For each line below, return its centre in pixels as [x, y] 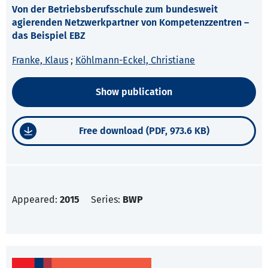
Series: [107, 200]
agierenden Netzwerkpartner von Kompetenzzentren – [130, 23]
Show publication [134, 92]
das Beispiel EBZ [49, 36]
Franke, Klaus [40, 60]
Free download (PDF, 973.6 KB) [144, 131]
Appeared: [36, 200]
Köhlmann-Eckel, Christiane [135, 60]
